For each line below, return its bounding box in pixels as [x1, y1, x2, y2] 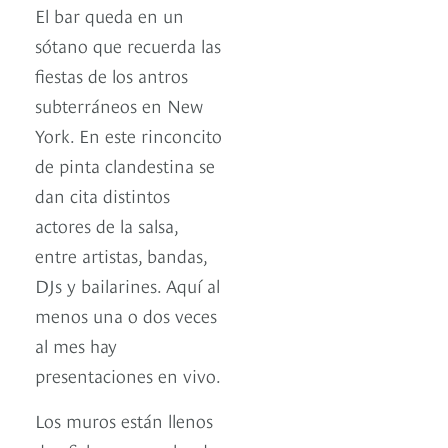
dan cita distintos [35, 181, 170, 207]
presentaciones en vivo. [35, 361, 221, 387]
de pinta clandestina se [35, 151, 215, 177]
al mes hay [35, 331, 117, 357]
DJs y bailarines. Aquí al [35, 271, 220, 297]
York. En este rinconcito [35, 121, 222, 147]
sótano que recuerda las [35, 31, 221, 57]
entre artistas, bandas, [35, 241, 207, 267]
